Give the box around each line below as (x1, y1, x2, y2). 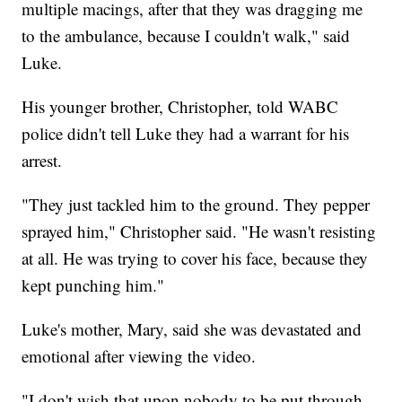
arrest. (22, 149, 63, 172)
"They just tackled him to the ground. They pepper (22, 193, 371, 216)
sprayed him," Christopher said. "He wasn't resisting (22, 220, 377, 243)
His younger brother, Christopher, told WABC (22, 95, 339, 118)
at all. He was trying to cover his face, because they (22, 247, 369, 270)
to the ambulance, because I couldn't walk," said (22, 24, 351, 48)
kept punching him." (22, 274, 165, 297)
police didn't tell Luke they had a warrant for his (22, 122, 350, 145)
